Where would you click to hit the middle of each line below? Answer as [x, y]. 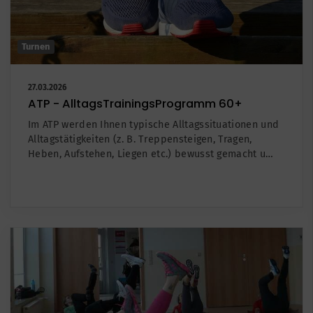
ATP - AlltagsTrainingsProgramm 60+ [135, 103]
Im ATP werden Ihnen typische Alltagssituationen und [154, 124]
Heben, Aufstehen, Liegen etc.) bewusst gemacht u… [151, 154]
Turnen [36, 46]
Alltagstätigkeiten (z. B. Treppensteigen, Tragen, [140, 139]
